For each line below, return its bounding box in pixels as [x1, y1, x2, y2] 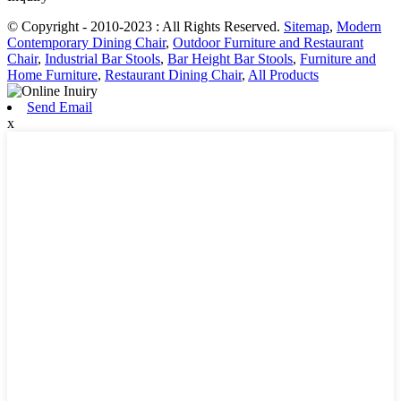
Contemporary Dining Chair [7, 34, 166, 50]
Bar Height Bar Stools [167, 50, 293, 66]
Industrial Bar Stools [45, 50, 160, 66]
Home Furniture [7, 66, 98, 82]
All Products [248, 66, 319, 82]
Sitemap [284, 18, 329, 34]
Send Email [27, 98, 92, 115]
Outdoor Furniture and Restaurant [173, 34, 363, 50]
